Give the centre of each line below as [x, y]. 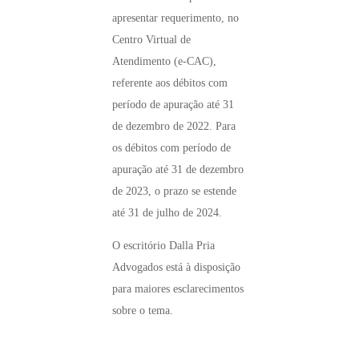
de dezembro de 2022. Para [174, 127]
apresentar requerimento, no [175, 18]
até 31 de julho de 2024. [167, 213]
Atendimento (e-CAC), [164, 62]
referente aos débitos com [170, 83]
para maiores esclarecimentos [178, 288]
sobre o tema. [143, 310]
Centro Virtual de [151, 40]
